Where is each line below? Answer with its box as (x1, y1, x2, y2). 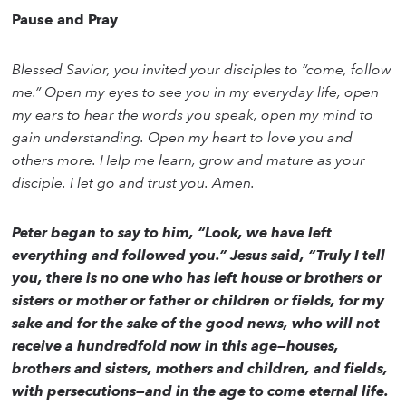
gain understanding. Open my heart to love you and (12, 129, 353, 147)
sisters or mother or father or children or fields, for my (12, 292, 385, 310)
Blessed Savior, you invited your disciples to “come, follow (12, 61, 392, 79)
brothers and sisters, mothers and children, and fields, (12, 360, 389, 378)
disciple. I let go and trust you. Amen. (12, 174, 256, 192)
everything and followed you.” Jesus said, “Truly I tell (12, 246, 386, 265)
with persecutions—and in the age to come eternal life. (12, 382, 390, 401)
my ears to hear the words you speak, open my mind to (12, 106, 374, 124)
